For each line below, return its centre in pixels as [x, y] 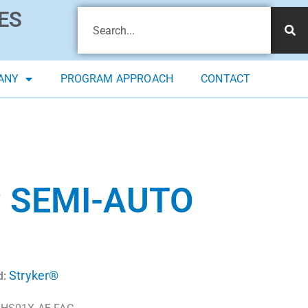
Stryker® [34, 276]
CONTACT [226, 79]
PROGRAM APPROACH [117, 79]
